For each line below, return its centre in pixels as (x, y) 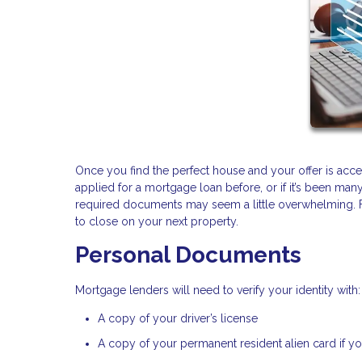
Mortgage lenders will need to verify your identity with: (218, 290)
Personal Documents (188, 255)
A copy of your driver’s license (178, 318)
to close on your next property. (157, 221)
